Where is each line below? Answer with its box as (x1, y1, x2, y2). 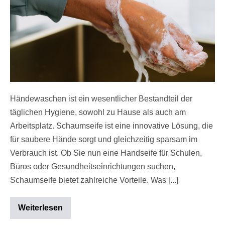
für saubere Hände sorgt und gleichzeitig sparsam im (10, 135, 197, 144)
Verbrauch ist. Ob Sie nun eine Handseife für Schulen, (10, 148, 202, 157)
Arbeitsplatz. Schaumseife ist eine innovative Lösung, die (10, 121, 213, 130)
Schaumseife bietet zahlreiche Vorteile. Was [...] (10, 175, 178, 184)
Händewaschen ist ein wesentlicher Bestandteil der (10, 94, 192, 103)
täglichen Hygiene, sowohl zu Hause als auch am (10, 107, 186, 117)
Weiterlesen (18, 203, 63, 212)
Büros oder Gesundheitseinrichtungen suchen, (10, 162, 175, 171)
